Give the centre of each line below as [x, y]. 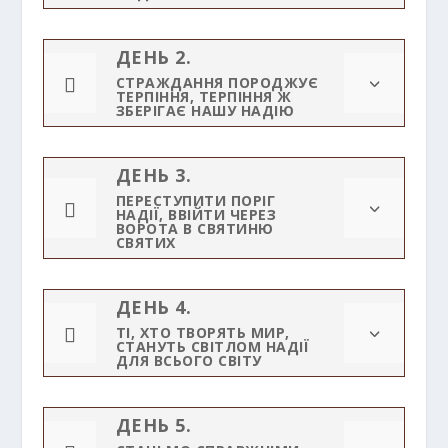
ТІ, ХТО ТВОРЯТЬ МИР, [202, 332]
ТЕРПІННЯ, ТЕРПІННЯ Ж [203, 96]
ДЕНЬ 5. [153, 425]
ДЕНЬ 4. [153, 307]
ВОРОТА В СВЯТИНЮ [194, 228]
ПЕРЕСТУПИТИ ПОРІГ [195, 200]
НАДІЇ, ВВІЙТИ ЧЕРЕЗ [196, 214]
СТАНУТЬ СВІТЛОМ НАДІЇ [212, 346]
